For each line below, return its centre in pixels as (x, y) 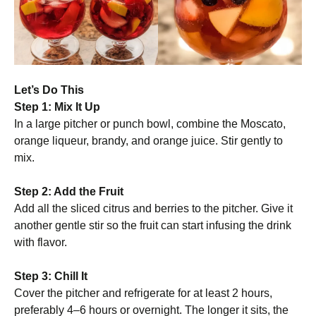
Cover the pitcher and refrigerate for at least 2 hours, (143, 293)
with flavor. (41, 242)
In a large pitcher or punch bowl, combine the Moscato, (150, 124)
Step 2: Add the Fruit (69, 192)
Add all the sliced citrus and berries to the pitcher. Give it (153, 208)
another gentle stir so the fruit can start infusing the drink (153, 225)
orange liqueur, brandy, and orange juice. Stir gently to (148, 141)
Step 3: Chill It (51, 276)
